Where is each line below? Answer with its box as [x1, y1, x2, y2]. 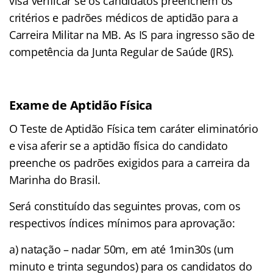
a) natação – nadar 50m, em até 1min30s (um [9, 241, 234, 257]
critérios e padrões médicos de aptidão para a [9, 10, 238, 25]
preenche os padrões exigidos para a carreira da [9, 155, 250, 170]
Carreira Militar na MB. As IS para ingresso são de [9, 27, 255, 42]
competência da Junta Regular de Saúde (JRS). [9, 44, 235, 59]
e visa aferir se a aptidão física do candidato [9, 138, 228, 153]
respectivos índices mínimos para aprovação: [9, 215, 235, 230]
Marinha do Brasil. [9, 172, 101, 187]
